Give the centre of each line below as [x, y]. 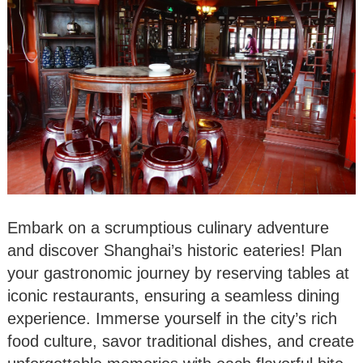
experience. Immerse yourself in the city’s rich [172, 319]
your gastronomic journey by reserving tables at [178, 273]
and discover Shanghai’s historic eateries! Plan [175, 251]
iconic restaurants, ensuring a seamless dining [173, 296]
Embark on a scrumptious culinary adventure [168, 228]
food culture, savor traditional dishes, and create [181, 342]
